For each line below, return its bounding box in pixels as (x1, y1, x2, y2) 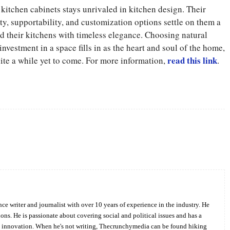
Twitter (20, 137, 37, 143)
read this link (167, 53, 217, 67)
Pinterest (74, 137, 94, 143)
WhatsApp (134, 137, 159, 143)
